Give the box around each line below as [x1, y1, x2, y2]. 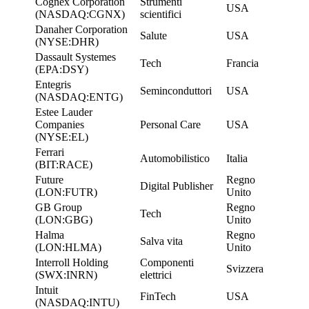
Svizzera [226, 262, 263, 275]
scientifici [140, 8, 181, 20]
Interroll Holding [35, 256, 108, 268]
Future [35, 173, 63, 186]
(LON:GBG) [35, 213, 92, 226]
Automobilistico [140, 152, 210, 164]
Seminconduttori [140, 84, 212, 97]
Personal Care [140, 118, 201, 130]
